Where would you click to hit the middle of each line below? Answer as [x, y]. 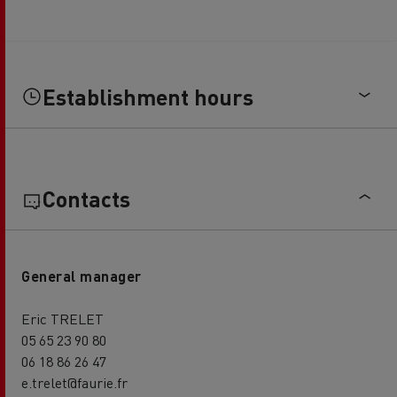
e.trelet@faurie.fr [74, 383]
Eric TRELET [62, 319]
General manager [82, 276]
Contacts [86, 199]
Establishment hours [148, 97]
